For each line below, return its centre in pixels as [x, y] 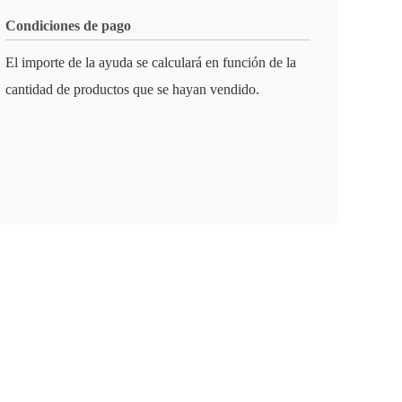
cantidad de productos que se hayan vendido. [132, 89]
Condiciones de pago [68, 26]
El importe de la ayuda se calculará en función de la [151, 62]
